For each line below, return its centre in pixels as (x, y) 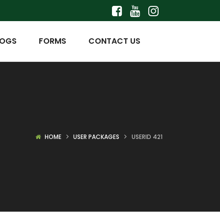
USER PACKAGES (96, 137)
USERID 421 (147, 137)
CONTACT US (114, 41)
